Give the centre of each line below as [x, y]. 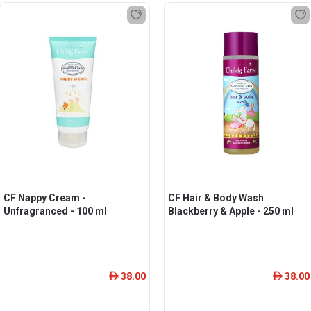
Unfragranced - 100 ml [55, 211]
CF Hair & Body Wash [216, 198]
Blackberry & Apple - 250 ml [230, 211]
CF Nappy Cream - [45, 198]
